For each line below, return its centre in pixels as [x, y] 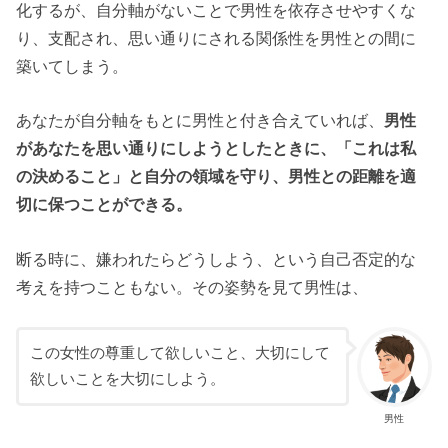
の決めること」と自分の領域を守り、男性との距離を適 [216, 176]
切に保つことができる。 [104, 204]
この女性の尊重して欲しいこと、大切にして [179, 353]
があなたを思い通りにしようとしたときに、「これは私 [216, 148]
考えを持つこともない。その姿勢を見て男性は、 [192, 286]
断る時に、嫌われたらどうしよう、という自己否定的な [216, 258]
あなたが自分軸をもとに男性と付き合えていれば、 [200, 120]
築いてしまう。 [72, 65]
